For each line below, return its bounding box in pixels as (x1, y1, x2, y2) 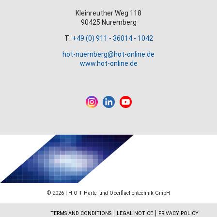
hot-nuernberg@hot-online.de (62, 50, 155, 59)
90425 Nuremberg (80, 18, 137, 27)
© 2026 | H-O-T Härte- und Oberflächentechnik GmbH (47, 190, 170, 197)
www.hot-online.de (79, 60, 138, 68)
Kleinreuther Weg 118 (76, 9, 141, 17)
